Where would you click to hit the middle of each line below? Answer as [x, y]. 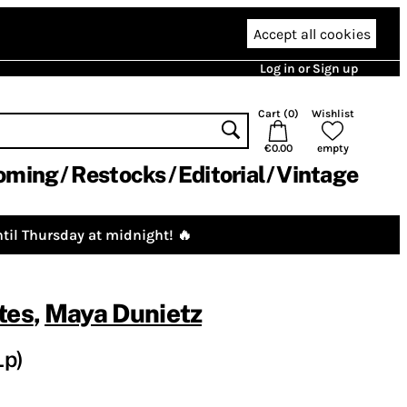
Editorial [221, 174]
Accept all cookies [312, 34]
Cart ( [273, 114]
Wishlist [333, 114]
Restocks [118, 174]
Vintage [317, 174]
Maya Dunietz [123, 313]
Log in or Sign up [309, 69]
